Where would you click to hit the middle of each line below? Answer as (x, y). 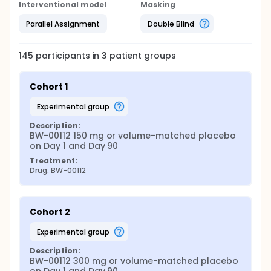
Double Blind (171, 24)
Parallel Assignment (63, 24)
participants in (69, 56)
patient (125, 56)
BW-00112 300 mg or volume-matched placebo (134, 261)
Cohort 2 (50, 212)
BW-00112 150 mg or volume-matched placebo (133, 135)
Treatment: (54, 161)
